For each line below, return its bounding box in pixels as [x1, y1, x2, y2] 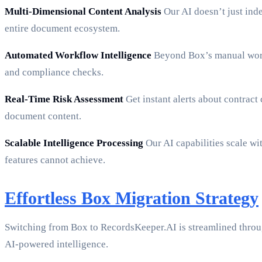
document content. [5, 111, 81, 122]
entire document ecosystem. [5, 23, 120, 35]
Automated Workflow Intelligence [5, 50, 151, 61]
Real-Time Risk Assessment [5, 94, 123, 105]
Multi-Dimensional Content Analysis [5, 6, 161, 18]
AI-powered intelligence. [5, 239, 108, 250]
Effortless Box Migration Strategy [5, 188, 258, 208]
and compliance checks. [5, 67, 104, 78]
